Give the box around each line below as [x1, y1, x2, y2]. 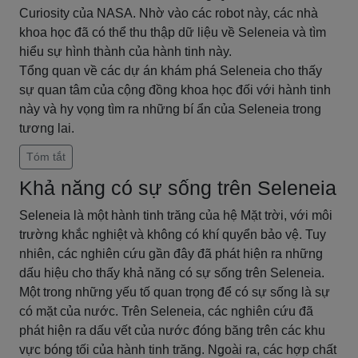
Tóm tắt [26, 150, 66, 163]
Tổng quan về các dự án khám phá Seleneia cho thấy [19, 64, 322, 78]
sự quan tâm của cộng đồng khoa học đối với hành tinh [19, 83, 331, 97]
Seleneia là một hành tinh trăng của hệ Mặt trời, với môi [19, 209, 332, 222]
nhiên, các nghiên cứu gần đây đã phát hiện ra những [19, 247, 323, 261]
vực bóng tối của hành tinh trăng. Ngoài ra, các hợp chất [19, 343, 336, 356]
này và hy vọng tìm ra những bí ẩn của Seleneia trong [19, 102, 321, 116]
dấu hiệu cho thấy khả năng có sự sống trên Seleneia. [19, 266, 324, 280]
